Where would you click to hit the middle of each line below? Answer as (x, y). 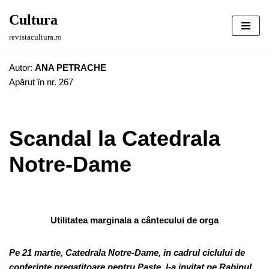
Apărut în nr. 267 (41, 82)
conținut (24, 61)
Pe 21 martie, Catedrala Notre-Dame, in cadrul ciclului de (127, 252)
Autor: (22, 68)
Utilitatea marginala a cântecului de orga (134, 220)
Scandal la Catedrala (115, 138)
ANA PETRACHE (71, 68)
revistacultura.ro (35, 37)
